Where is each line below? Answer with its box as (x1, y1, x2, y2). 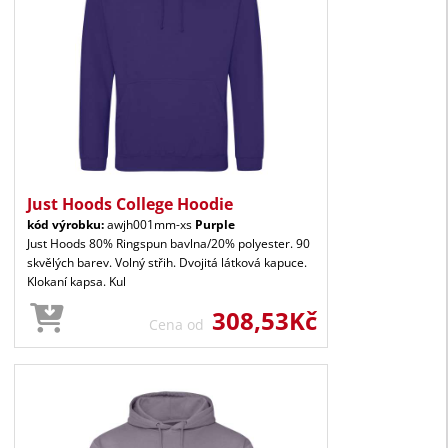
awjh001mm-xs (104, 215, 195, 233)
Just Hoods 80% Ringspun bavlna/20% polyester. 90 (27, 234, 310, 252)
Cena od (149, 314, 212, 334)
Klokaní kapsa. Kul (27, 272, 126, 290)
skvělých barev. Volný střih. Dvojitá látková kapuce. (27, 253, 307, 271)
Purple (195, 215, 235, 233)
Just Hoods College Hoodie (27, 192, 233, 215)
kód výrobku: (27, 215, 104, 233)
